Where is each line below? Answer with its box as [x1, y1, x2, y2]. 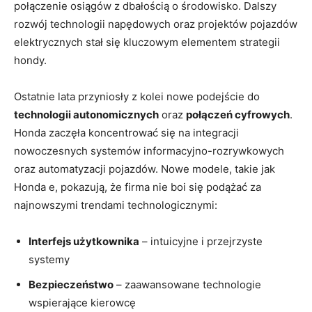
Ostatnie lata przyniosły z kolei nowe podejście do [14, 90, 260, 104]
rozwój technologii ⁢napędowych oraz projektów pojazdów [14, 17, 297, 31]
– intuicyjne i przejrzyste [139, 235, 263, 249]
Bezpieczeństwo [29, 278, 114, 292]
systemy [29, 253, 70, 267]
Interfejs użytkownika [29, 235, 139, 249]
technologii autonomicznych [14, 108, 159, 122]
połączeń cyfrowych [186, 108, 290, 122]
